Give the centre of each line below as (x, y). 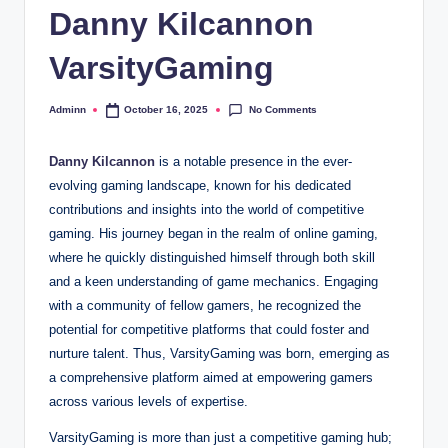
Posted (65, 114)
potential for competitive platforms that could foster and (209, 329)
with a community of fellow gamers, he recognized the (205, 305)
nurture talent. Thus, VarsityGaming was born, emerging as (219, 353)
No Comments (282, 109)
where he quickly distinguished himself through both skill (212, 257)
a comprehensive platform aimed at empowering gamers (211, 377)
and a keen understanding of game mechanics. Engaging (213, 281)
